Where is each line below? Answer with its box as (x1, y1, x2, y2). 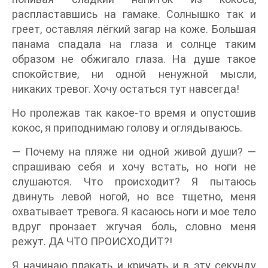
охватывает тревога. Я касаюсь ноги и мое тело (12, 205, 256, 218)
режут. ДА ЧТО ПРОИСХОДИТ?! (12, 234, 172, 248)
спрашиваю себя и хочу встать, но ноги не (12, 160, 256, 173)
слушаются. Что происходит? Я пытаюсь (12, 175, 256, 188)
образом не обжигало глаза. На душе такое (12, 52, 256, 65)
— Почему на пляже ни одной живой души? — (12, 145, 256, 158)
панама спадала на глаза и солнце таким (12, 37, 256, 50)
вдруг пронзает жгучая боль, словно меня (12, 220, 256, 233)
